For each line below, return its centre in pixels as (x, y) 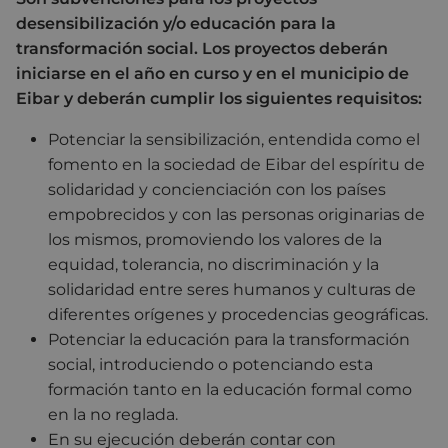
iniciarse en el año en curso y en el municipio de (212, 73)
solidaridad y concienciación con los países (217, 189)
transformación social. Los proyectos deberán (202, 48)
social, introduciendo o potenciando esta (210, 364)
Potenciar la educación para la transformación (229, 339)
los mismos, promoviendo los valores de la (215, 239)
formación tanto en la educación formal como (230, 389)
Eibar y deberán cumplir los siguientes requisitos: (219, 98)
